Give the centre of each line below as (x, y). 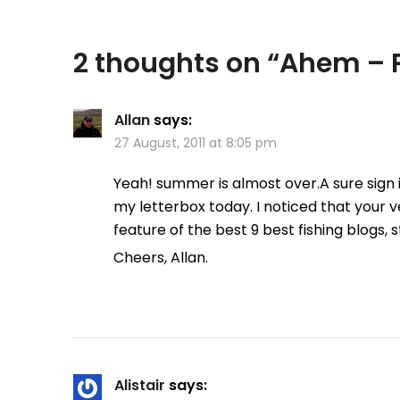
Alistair (140, 386)
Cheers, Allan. (161, 258)
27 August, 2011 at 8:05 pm (196, 143)
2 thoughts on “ (176, 64)
